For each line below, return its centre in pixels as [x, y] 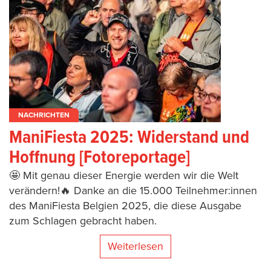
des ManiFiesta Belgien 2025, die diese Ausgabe [125, 205]
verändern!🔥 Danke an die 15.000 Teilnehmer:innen [133, 190]
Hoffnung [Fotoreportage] [100, 158]
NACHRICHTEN [44, 115]
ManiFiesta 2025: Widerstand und [129, 138]
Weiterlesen [135, 246]
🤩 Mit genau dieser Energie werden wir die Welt [124, 175]
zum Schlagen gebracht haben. [83, 220]
